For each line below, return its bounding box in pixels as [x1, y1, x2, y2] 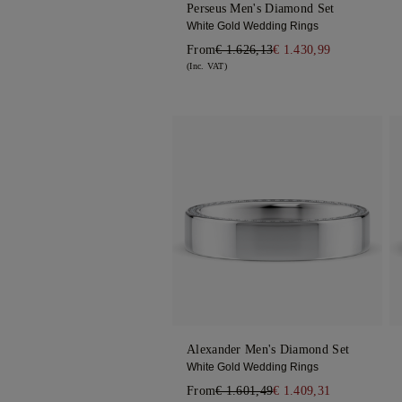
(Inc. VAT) [187, 61, 227, 72]
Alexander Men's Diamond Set [187, 343, 350, 357]
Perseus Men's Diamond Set [187, 2, 335, 16]
